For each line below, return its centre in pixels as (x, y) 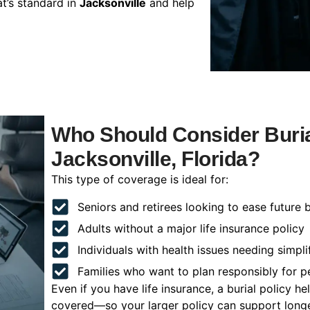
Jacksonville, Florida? (155, 159)
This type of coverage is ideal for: (140, 180)
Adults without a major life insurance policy (191, 228)
